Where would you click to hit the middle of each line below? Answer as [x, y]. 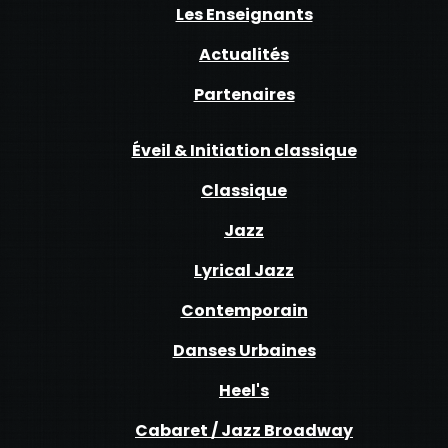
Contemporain [244, 310]
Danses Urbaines [244, 350]
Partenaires [244, 94]
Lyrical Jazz [244, 270]
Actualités [244, 54]
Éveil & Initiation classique [244, 150]
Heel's [244, 390]
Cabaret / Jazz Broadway [244, 430]
